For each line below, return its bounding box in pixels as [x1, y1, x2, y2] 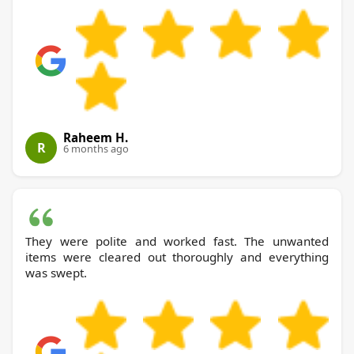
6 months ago [63, 141, 129, 156]
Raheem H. [63, 130, 128, 146]
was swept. [25, 265, 87, 281]
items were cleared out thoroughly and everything [25, 249, 329, 265]
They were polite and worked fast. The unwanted [25, 233, 329, 250]
